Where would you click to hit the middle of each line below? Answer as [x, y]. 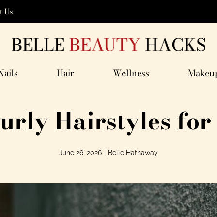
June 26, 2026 [80, 153]
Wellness [131, 73]
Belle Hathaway [133, 153]
